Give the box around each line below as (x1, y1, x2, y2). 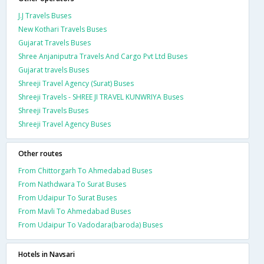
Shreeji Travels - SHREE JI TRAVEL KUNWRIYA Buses (18, 91, 183, 102)
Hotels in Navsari (18, 249, 75, 259)
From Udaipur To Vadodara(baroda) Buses (18, 219, 163, 230)
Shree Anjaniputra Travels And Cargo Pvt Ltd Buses (18, 51, 187, 61)
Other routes (18, 148, 62, 159)
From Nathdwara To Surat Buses (18, 179, 126, 189)
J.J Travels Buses (18, 10, 71, 21)
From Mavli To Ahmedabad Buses (18, 206, 131, 216)
